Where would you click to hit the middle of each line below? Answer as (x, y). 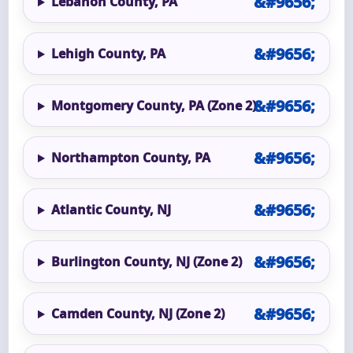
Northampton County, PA (130, 158)
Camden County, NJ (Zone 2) (137, 314)
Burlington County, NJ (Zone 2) (146, 262)
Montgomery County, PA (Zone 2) (153, 106)
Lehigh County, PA (108, 54)
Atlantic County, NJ (111, 210)
